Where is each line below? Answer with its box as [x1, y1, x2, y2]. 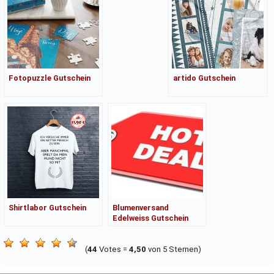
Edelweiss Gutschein [112, 213, 188, 223]
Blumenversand [112, 203, 169, 213]
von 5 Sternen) [146, 244, 201, 254]
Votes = [97, 244, 129, 254]
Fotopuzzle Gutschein [8, 73, 91, 83]
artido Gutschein [173, 73, 236, 83]
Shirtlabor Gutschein [8, 203, 86, 213]
